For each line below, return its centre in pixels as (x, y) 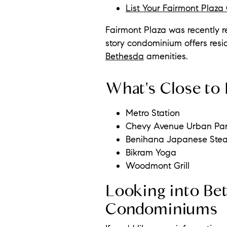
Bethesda (125, 56)
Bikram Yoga (151, 152)
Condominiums (162, 209)
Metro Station (153, 113)
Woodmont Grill (158, 165)
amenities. (166, 56)
